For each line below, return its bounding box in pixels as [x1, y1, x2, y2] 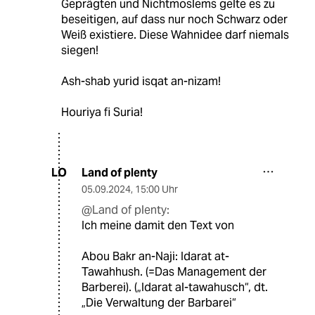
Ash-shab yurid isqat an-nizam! [60, 73, 221, 89]
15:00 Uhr [135, 182, 178, 195]
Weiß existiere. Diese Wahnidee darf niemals [60, 27, 289, 42]
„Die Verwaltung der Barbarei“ [82, 295, 236, 310]
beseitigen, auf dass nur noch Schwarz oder [60, 11, 288, 27]
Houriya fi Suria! [60, 104, 143, 120]
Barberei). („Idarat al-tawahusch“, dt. [82, 279, 268, 295]
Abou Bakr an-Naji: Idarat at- [82, 248, 229, 264]
